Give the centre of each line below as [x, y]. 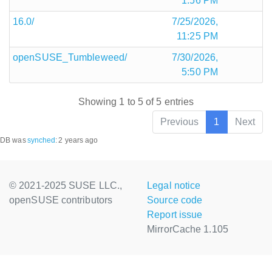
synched [41, 141]
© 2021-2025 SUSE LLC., [66, 186]
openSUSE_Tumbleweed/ [70, 57]
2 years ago [78, 141]
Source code [175, 200]
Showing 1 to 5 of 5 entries [136, 102]
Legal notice [174, 186]
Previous [179, 122]
